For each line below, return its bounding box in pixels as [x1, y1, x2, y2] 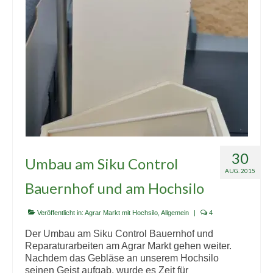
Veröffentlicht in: [35, 209, 85, 216]
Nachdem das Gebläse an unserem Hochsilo [25, 253, 219, 263]
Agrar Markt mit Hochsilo [85, 209, 158, 216]
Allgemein [161, 209, 189, 216]
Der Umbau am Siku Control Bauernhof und [25, 229, 213, 239]
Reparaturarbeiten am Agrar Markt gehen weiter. [25, 241, 232, 251]
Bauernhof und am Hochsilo [25, 179, 204, 197]
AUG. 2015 [225, 167, 255, 174]
